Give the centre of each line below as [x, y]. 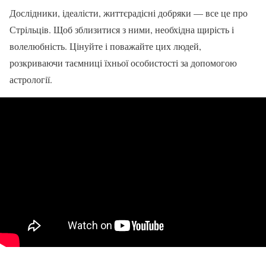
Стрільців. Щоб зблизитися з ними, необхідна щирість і [122, 29]
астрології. [31, 79]
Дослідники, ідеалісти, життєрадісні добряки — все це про [129, 12]
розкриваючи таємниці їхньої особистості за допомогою [123, 62]
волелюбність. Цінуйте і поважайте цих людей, [105, 46]
